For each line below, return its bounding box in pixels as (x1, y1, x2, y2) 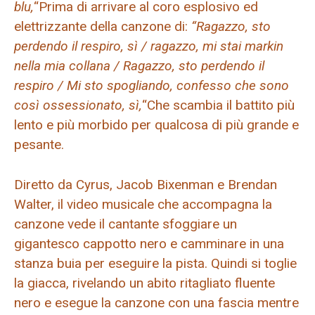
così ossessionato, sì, (14, 97, 142, 114)
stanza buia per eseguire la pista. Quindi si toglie (14, 255, 297, 271)
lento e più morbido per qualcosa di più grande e (14, 117, 299, 134)
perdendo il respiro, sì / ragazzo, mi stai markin (14, 38, 283, 55)
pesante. (14, 136, 64, 153)
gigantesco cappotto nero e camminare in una (14, 235, 284, 252)
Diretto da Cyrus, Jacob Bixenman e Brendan (14, 176, 277, 193)
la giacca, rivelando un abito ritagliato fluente (14, 274, 275, 291)
